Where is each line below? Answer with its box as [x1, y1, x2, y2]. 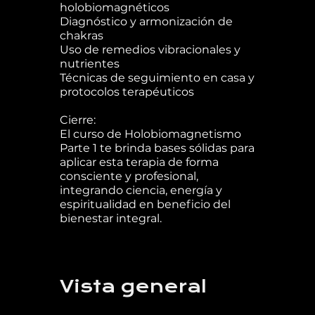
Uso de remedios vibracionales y [59, 43, 240, 57]
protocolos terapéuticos [59, 85, 194, 99]
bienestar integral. [59, 212, 162, 226]
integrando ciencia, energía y [59, 184, 222, 198]
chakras [59, 29, 103, 43]
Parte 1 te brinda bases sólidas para [59, 141, 255, 155]
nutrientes [59, 57, 120, 71]
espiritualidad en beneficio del [59, 198, 231, 212]
